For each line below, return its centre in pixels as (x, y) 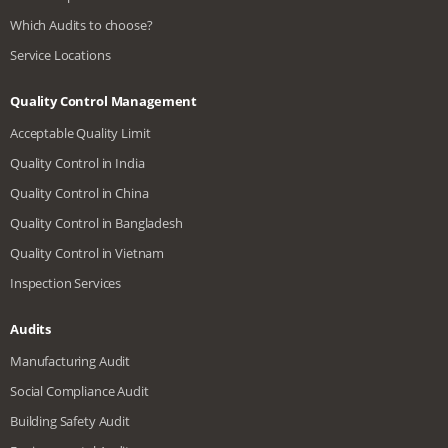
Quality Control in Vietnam (87, 252)
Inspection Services (66, 282)
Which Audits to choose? (81, 24)
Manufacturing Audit (70, 360)
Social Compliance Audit (79, 390)
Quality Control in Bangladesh (96, 222)
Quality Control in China (79, 192)
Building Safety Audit (70, 420)
